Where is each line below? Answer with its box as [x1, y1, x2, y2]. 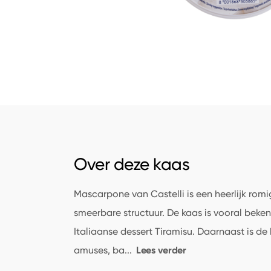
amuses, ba [74, 244, 125, 256]
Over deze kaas [74, 154, 189, 174]
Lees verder [136, 244, 186, 256]
